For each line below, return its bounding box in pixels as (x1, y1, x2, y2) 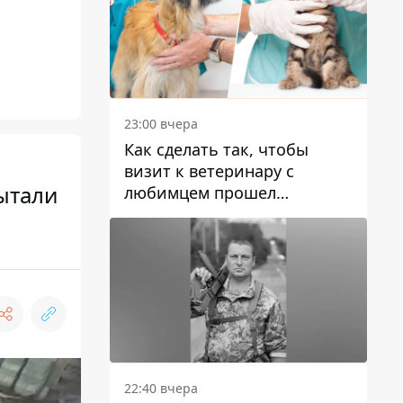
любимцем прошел (124, 182, 276, 204)
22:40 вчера (124, 380, 198, 398)
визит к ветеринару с (124, 160, 294, 183)
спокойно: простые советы (124, 203, 339, 226)
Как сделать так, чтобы (124, 139, 309, 161)
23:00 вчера (124, 115, 198, 133)
